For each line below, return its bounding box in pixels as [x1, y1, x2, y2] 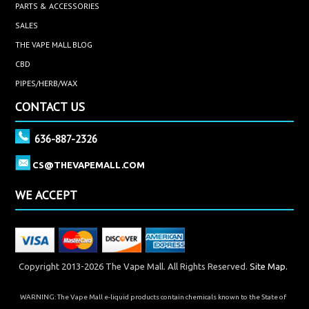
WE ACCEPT [15, 187, 78, 203]
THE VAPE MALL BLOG [15, 39, 93, 50]
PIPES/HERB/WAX [15, 77, 78, 88]
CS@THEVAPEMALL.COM [32, 160, 146, 170]
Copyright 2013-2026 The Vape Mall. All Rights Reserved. [18, 261, 250, 272]
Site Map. [249, 261, 288, 272]
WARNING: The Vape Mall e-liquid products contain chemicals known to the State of [19, 293, 286, 301]
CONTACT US [15, 99, 86, 115]
